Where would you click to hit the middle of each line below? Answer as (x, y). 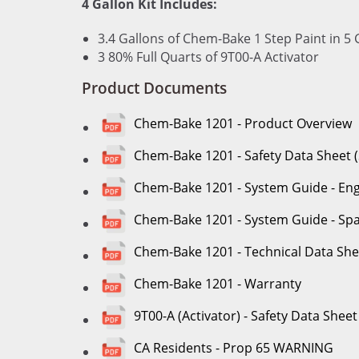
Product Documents (154, 88)
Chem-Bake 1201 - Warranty (218, 284)
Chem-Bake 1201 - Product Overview (243, 124)
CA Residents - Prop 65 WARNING (234, 348)
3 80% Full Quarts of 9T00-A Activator (210, 57)
